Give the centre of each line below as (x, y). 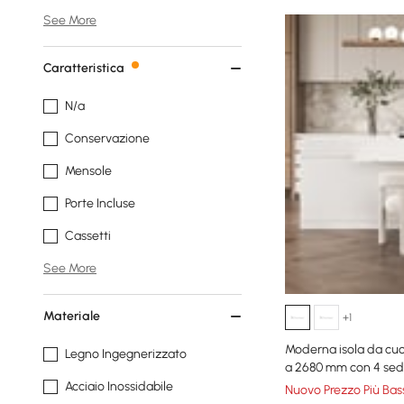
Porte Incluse (100, 203)
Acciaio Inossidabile (119, 386)
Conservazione (107, 138)
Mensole (88, 171)
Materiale (72, 316)
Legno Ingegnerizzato (126, 354)
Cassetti (88, 236)
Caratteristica (84, 68)
